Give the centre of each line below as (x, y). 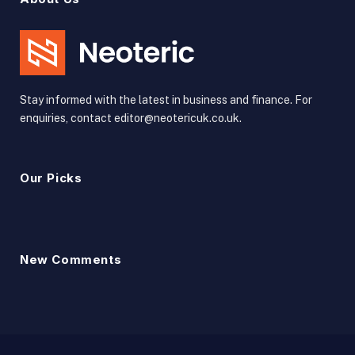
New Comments (71, 259)
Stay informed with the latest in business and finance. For (166, 99)
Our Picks (51, 177)
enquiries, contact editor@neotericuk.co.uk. (131, 118)
